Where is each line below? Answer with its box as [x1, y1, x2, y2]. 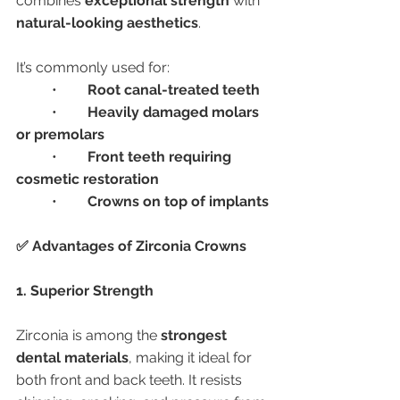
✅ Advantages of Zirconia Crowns [16, 237, 246, 254]
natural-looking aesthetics [16, 14, 198, 31]
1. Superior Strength [16, 282, 154, 299]
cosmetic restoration [16, 171, 159, 187]
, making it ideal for [129, 349, 255, 366]
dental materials [16, 349, 129, 366]
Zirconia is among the [16, 327, 161, 344]
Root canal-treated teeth [87, 81, 260, 98]
